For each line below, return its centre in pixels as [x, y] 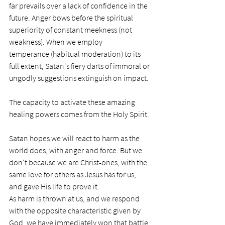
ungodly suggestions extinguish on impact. [79, 78]
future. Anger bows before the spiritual [72, 18]
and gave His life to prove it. [55, 187]
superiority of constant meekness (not [71, 30]
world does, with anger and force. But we [76, 150]
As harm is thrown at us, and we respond [75, 199]
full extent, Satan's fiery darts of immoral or [80, 66]
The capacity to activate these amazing [73, 102]
